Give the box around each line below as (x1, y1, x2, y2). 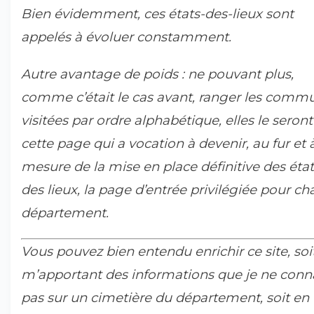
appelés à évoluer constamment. (21, 29, 231, 45)
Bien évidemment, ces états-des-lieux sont (21, 6, 294, 22)
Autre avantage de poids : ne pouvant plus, (21, 66, 294, 82)
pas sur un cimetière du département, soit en (21, 289, 309, 306)
